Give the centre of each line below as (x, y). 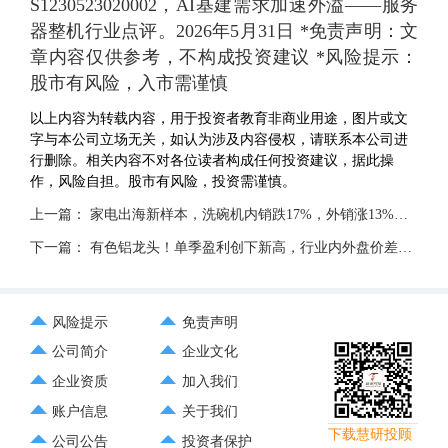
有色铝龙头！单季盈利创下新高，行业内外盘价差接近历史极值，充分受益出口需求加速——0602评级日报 (243, 247)
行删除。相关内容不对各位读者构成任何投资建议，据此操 (211, 160)
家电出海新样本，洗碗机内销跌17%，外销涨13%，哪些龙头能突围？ (241, 214)
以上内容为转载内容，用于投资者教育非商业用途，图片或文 (218, 118)
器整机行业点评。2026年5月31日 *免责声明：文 (224, 31)
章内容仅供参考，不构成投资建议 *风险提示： (224, 57)
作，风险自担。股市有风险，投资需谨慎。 (162, 181)
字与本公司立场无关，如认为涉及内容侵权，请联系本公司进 (218, 139)
